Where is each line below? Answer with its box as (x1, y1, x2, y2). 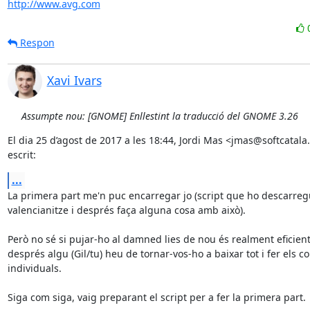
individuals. (7, 262, 62, 275)
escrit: (7, 148, 36, 161)
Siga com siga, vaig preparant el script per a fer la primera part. (7, 291, 306, 304)
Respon (17, 36, 55, 49)
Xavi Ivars (46, 72, 102, 89)
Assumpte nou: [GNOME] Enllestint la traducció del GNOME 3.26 (21, 109, 298, 122)
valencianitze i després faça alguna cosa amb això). (7, 203, 246, 217)
